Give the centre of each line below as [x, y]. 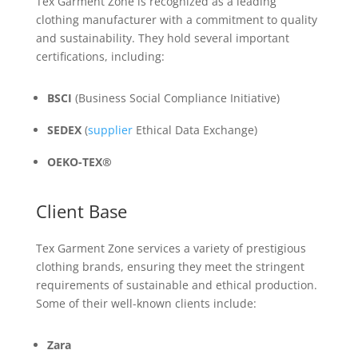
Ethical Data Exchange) [195, 130]
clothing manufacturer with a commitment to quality [176, 20]
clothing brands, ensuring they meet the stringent [170, 267]
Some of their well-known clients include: [146, 303]
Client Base [81, 211]
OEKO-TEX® [79, 162]
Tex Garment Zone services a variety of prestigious [171, 248]
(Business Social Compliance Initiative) [175, 98]
